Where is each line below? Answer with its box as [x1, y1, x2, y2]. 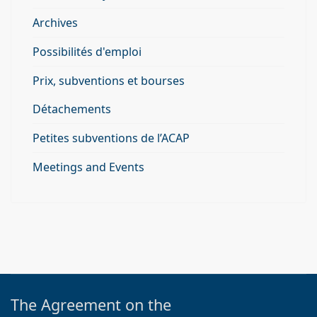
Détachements [33, 101, 111, 117]
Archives [33, 15, 78, 30]
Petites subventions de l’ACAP [33, 130, 190, 146]
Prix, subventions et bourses [33, 73, 185, 88]
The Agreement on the [11, 294, 171, 315]
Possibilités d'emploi [33, 44, 142, 59]
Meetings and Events [33, 159, 144, 175]
